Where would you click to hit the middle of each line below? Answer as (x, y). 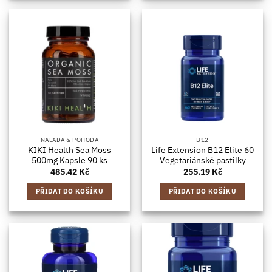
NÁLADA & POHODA (70, 140)
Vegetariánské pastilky (202, 161)
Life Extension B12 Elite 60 (202, 150)
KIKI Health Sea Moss (70, 150)
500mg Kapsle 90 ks (70, 161)
